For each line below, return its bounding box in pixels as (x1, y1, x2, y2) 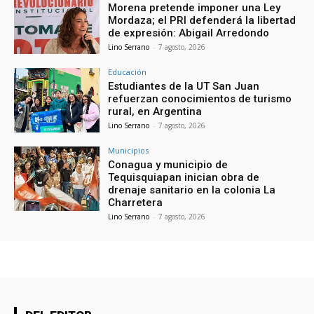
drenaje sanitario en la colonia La (108, 183, 276, 196)
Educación (108, 67, 147, 78)
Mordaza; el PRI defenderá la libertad (108, 14, 296, 27)
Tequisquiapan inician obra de (108, 170, 260, 184)
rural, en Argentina (108, 105, 203, 118)
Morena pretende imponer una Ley (108, 1, 281, 15)
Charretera (108, 196, 163, 209)
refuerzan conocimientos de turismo (108, 93, 292, 106)
